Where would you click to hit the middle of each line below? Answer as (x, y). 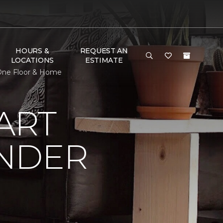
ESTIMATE (104, 60)
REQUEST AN (104, 51)
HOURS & (32, 51)
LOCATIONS (32, 60)
